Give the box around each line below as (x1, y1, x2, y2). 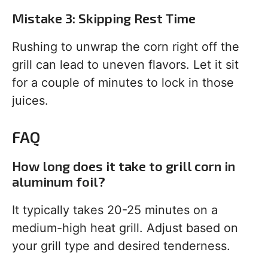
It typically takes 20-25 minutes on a (12, 203, 218, 218)
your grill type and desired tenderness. (12, 239, 230, 254)
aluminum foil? (12, 173, 105, 190)
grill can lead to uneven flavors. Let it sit (12, 57, 239, 72)
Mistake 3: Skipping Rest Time (12, 10, 196, 26)
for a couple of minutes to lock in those (12, 75, 234, 90)
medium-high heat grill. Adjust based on (12, 221, 238, 236)
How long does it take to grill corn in (12, 158, 235, 174)
